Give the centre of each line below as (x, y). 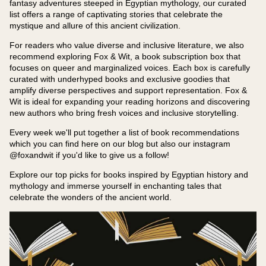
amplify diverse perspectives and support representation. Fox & (128, 91)
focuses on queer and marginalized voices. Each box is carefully (130, 68)
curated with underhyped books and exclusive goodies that (120, 79)
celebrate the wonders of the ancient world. (91, 197)
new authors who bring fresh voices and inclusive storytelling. (124, 113)
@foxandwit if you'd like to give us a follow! (89, 155)
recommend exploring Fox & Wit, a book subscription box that (125, 57)
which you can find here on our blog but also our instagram (120, 144)
